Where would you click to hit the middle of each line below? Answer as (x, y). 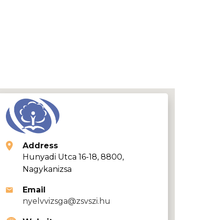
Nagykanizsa (47, 169)
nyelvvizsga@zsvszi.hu (67, 201)
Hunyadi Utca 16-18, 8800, (73, 157)
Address (40, 146)
